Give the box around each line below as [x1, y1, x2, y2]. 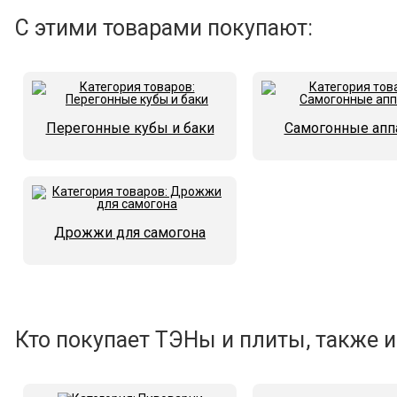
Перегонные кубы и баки [45, 120, 214, 136]
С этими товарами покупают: [15, 15, 313, 41]
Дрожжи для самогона [54, 224, 206, 241]
